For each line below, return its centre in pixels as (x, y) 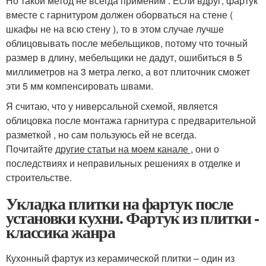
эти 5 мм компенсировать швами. (80, 85)
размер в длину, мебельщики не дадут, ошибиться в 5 (124, 57)
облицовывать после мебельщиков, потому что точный (127, 43)
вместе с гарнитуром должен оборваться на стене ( (119, 14)
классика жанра (61, 232)
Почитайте (31, 148)
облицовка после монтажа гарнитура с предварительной (131, 120)
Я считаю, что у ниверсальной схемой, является (112, 106)
